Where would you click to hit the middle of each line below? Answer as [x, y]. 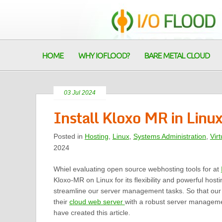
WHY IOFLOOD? [104, 56]
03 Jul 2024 [80, 93]
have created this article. [92, 213]
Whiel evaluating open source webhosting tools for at [137, 169]
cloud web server [97, 202]
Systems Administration [169, 136]
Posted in [69, 136]
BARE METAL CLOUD [177, 56]
